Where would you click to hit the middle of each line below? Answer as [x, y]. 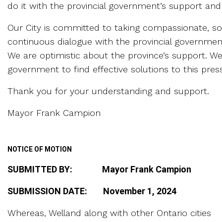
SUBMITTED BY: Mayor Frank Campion [99, 169]
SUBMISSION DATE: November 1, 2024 [105, 191]
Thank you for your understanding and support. [108, 91]
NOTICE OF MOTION [40, 149]
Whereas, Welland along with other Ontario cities [109, 213]
